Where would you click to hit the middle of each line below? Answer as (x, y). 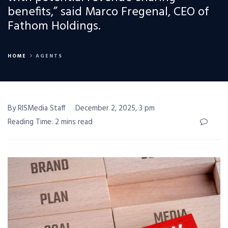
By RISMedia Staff (37, 108)
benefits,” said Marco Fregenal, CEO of (108, 12)
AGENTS (49, 56)
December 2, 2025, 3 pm (115, 108)
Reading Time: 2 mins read (50, 122)
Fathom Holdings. (54, 26)
